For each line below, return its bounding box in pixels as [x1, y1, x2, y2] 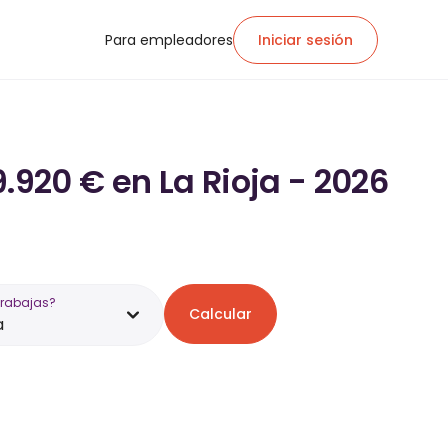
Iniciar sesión [258, 29, 353, 50]
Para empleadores [105, 29, 233, 50]
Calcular [189, 304, 252, 324]
